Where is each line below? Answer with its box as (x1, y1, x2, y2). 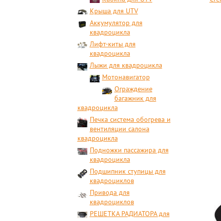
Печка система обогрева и (89, 115, 171, 124)
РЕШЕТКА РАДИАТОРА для (89, 209, 170, 218)
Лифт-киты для (89, 39, 136, 48)
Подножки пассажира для (89, 146, 169, 154)
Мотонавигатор (102, 73, 150, 81)
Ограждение (114, 84, 152, 93)
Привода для (89, 188, 130, 197)
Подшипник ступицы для (89, 167, 166, 176)
